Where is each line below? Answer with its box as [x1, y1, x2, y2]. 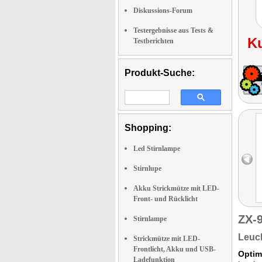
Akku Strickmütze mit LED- [133, 184, 219, 192]
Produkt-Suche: [125, 68, 195, 78]
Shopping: [125, 123, 171, 133]
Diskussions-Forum [133, 6, 192, 15]
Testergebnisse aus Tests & [133, 26, 213, 35]
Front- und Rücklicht [133, 195, 198, 203]
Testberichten [133, 37, 174, 45]
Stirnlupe [133, 164, 161, 173]
